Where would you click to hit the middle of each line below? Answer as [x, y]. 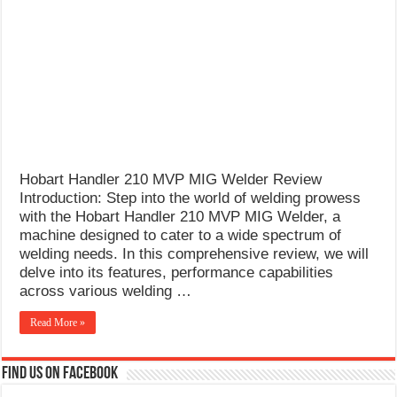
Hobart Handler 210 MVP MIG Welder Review [171, 179]
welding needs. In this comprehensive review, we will [195, 253]
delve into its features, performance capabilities [177, 272]
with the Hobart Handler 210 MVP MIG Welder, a [180, 216]
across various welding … [106, 291]
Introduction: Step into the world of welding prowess [191, 198]
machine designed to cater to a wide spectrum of [181, 235]
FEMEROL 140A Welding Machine [146, 78]
